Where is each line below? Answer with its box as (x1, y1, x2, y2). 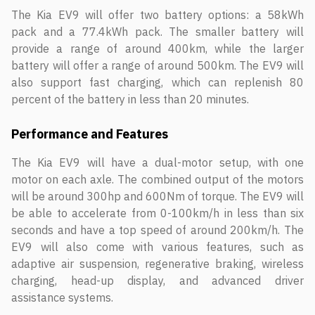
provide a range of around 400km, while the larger (11, 41, 304, 56)
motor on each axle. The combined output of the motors (11, 172, 304, 186)
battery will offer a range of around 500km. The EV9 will (11, 58, 304, 72)
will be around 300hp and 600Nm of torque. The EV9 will (11, 189, 304, 203)
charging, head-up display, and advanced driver (11, 274, 304, 288)
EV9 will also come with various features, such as (11, 240, 304, 254)
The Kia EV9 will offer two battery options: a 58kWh (11, 8, 304, 22)
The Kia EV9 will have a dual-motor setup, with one (11, 155, 304, 169)
